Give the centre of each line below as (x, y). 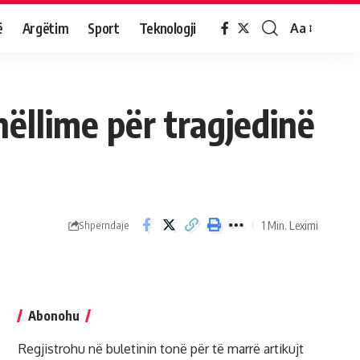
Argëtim (45, 28)
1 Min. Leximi (290, 225)
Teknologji (168, 28)
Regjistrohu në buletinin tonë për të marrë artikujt (161, 349)
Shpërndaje (104, 225)
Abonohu (53, 316)
